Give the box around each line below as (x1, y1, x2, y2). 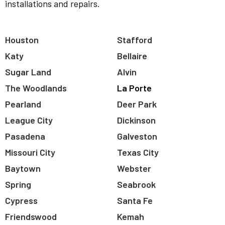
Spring (5, 178, 31, 190)
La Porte (117, 82, 152, 93)
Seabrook (117, 178, 156, 190)
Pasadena (5, 130, 45, 142)
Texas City (117, 146, 159, 158)
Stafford (117, 34, 152, 45)
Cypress (5, 194, 38, 206)
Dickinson (117, 114, 156, 126)
